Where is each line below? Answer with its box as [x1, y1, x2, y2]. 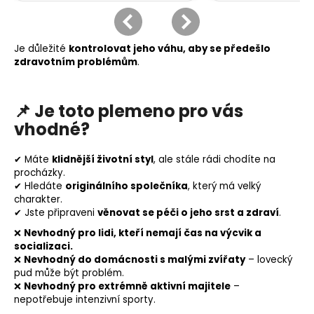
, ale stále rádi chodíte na [153, 153, 275, 167]
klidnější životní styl [52, 153, 153, 167]
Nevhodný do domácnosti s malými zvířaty [24, 253, 245, 267]
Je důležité [14, 41, 69, 55]
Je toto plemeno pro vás [34, 100, 243, 123]
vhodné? [14, 118, 90, 142]
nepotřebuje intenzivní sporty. [14, 293, 156, 307]
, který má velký [188, 179, 261, 193]
